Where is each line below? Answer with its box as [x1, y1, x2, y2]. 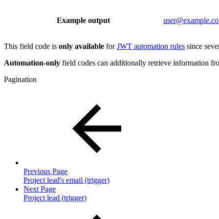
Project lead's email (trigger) [23, 175, 109, 184]
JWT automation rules [117, 42, 185, 50]
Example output [57, 16, 110, 24]
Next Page [23, 184, 56, 193]
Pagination [4, 75, 37, 84]
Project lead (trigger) [23, 193, 87, 202]
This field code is [4, 42, 59, 50]
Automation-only [4, 58, 60, 67]
